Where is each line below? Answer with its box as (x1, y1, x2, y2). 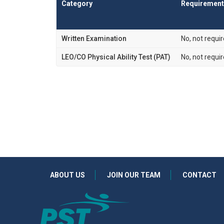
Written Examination (61, 34, 126, 42)
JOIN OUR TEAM (107, 171, 160, 179)
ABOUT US (50, 171, 85, 179)
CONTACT (182, 171, 216, 179)
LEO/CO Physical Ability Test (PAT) (61, 52, 170, 61)
